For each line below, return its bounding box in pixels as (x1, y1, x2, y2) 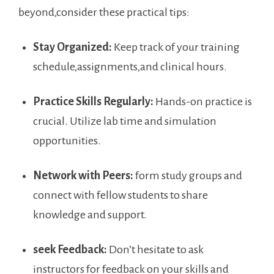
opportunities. (33, 134, 101, 147)
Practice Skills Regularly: (33, 95, 154, 108)
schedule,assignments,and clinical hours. (33, 60, 227, 73)
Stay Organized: (33, 40, 112, 53)
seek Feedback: (33, 243, 107, 256)
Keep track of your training (112, 40, 240, 53)
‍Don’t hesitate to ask (107, 243, 204, 256)
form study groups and (133, 169, 242, 182)
